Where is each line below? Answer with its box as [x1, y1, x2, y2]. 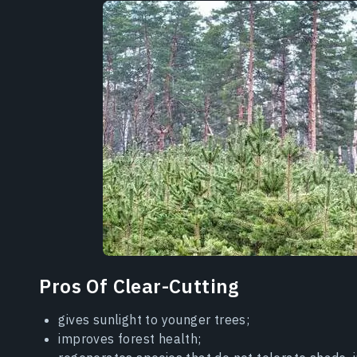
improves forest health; [58, 331, 202, 347]
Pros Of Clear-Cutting [39, 273, 239, 300]
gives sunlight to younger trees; [58, 312, 250, 328]
